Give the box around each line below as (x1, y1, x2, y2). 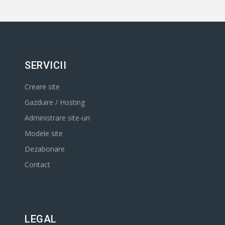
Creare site (25, 82, 60, 91)
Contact (25, 160, 50, 169)
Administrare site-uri (25, 113, 90, 123)
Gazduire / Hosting (25, 97, 85, 107)
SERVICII (25, 59, 66, 71)
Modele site (25, 129, 63, 138)
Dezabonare (25, 144, 65, 154)
